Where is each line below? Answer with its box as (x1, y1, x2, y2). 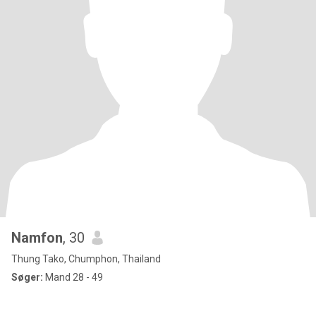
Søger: (11, 272, 43, 283)
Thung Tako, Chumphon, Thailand (11, 253, 161, 265)
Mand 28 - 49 (43, 272, 103, 283)
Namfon (11, 229, 63, 246)
